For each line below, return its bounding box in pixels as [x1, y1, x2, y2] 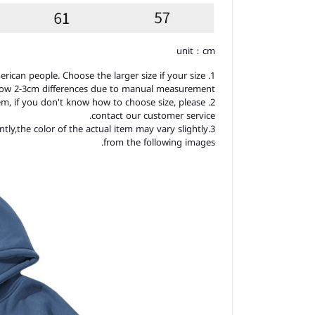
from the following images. [103, 134, 215, 152]
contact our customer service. [91, 107, 215, 125]
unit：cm [176, 42, 215, 60]
